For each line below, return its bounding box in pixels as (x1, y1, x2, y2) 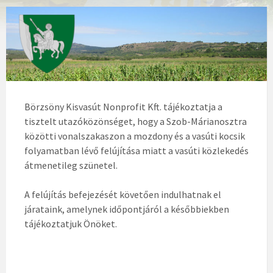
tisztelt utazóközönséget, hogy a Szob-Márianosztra (24, 115, 247, 128)
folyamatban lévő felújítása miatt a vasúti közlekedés (24, 144, 249, 157)
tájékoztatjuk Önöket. (24, 218, 117, 230)
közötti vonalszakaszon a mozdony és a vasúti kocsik (24, 130, 245, 143)
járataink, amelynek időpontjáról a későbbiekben (24, 203, 229, 216)
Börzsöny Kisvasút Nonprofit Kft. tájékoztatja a (24, 101, 222, 113)
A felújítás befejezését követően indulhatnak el (24, 188, 221, 201)
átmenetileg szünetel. (24, 159, 118, 172)
